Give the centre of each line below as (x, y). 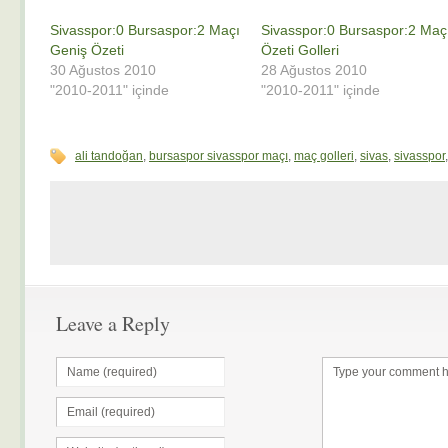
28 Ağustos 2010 (314, 70)
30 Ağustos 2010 (103, 70)
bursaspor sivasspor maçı (218, 156)
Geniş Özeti (87, 50)
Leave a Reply (113, 323)
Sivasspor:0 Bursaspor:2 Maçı (145, 30)
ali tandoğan (109, 156)
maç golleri (324, 156)
